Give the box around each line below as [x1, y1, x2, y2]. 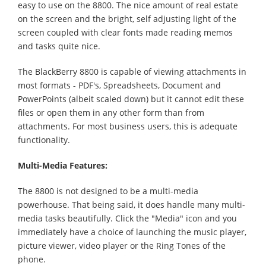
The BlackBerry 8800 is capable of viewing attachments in [18, 66, 246, 77]
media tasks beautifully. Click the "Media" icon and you [18, 213, 237, 224]
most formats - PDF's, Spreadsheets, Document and [18, 80, 221, 91]
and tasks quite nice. [18, 40, 100, 52]
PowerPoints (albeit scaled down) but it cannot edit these [18, 93, 244, 104]
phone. [18, 254, 46, 265]
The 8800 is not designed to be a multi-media [18, 185, 198, 197]
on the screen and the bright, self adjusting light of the [18, 13, 236, 24]
